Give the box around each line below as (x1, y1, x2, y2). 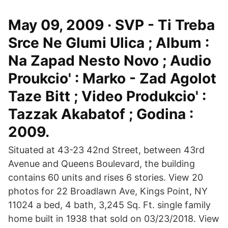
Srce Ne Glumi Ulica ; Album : (8, 34, 209, 51)
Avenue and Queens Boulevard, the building (8, 158, 195, 169)
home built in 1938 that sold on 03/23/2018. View (8, 213, 219, 224)
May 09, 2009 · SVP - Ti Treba (8, 16, 215, 34)
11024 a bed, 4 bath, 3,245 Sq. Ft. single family (8, 199, 211, 210)
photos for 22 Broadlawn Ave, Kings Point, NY (8, 186, 208, 196)
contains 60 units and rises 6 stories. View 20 (8, 172, 203, 183)
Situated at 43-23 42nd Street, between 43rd (8, 145, 205, 155)
